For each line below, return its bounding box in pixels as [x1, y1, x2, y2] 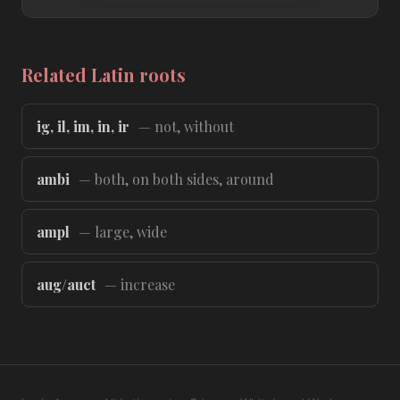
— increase [101, 275, 175, 294]
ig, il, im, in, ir [37, 117, 129, 136]
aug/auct [37, 275, 96, 294]
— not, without [135, 117, 234, 136]
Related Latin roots [21, 62, 186, 87]
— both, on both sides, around [75, 170, 274, 188]
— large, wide [75, 222, 167, 241]
